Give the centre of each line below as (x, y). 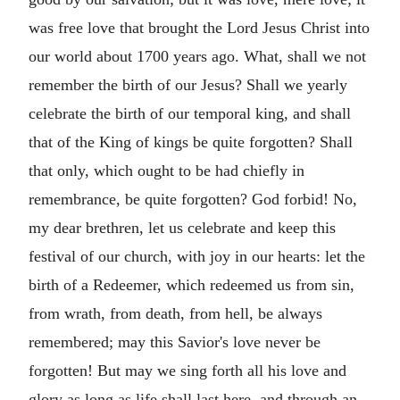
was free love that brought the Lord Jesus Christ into (199, 27)
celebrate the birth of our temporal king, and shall (190, 113)
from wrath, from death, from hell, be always (175, 313)
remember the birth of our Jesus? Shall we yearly (188, 84)
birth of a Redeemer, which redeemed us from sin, (192, 284)
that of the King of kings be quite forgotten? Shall (191, 142)
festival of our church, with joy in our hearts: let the (197, 256)
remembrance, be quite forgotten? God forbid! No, (193, 199)
